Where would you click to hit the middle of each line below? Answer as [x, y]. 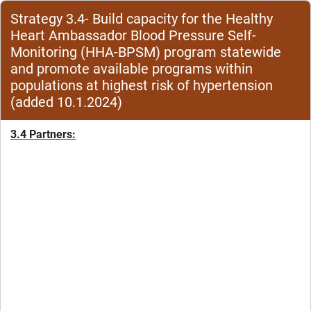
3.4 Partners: [43, 134]
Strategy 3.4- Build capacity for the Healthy [142, 19]
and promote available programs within [132, 69]
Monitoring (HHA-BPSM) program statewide [146, 52]
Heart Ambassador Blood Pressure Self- [133, 35]
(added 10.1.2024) [66, 102]
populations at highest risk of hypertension [142, 85]
